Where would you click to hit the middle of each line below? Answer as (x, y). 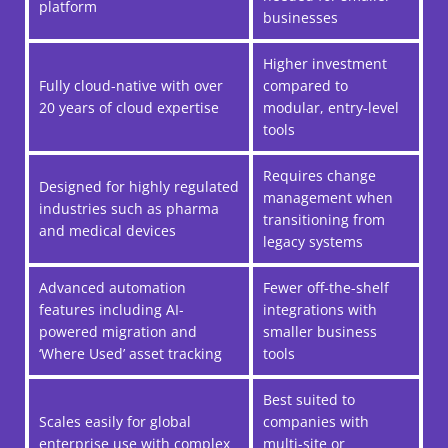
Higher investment (325, 63)
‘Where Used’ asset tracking (130, 353)
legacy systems (313, 241)
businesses (300, 17)
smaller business (320, 331)
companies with (316, 421)
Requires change (319, 175)
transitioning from (324, 219)
